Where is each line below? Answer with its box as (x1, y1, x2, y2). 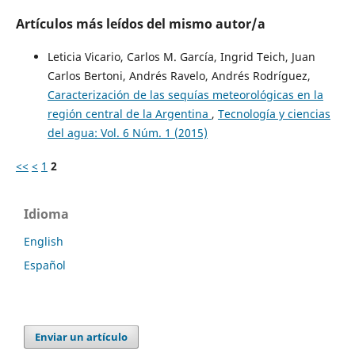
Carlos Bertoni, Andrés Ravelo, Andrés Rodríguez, (47, 68, 311, 84)
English (24, 234, 63, 250)
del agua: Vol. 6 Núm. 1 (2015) (47, 125, 208, 141)
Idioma (24, 205, 69, 223)
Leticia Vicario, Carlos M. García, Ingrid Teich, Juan (47, 49, 315, 65)
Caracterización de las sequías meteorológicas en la (47, 87, 323, 103)
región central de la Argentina (47, 106, 212, 122)
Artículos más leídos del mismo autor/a (15, 15, 265, 33)
